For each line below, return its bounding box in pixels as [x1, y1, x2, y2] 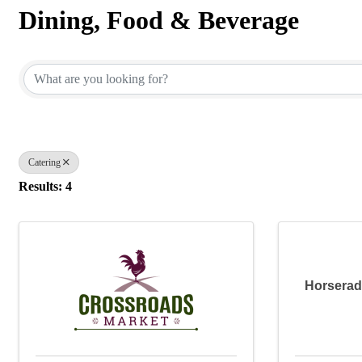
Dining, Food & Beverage [19, 6, 299, 35]
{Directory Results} [18, 34, 230, 63]
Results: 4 [19, 179, 72, 193]
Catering [28, 157, 61, 168]
